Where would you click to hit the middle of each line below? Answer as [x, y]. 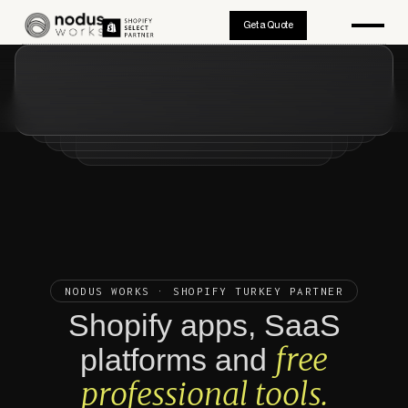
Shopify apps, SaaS [204, 325]
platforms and [178, 360]
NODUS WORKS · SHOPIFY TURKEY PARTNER [204, 291]
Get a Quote [268, 25]
